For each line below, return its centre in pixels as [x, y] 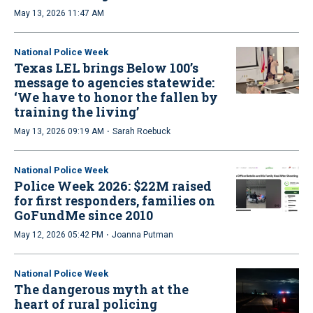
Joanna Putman [143, 234]
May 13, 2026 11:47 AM [59, 13]
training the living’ [77, 111]
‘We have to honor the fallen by [116, 97]
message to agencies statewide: [114, 82]
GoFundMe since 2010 [83, 215]
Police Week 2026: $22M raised [113, 185]
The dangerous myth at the [101, 289]
